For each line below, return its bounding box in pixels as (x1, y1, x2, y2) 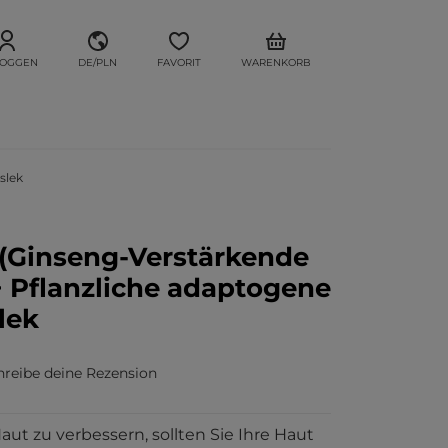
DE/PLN (78, 56, 117, 69)
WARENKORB (241, 56, 311, 69)
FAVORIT (157, 56, 201, 69)
